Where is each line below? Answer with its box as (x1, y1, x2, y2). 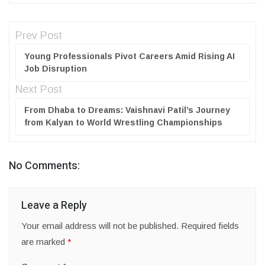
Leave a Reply (21, 198, 87, 214)
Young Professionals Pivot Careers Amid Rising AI (24, 51, 235, 62)
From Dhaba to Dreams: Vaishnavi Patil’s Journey (24, 105, 230, 115)
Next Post (15, 83, 62, 96)
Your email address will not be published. (21, 221, 179, 231)
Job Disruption (24, 64, 87, 74)
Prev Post (15, 30, 62, 42)
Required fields (181, 221, 239, 231)
